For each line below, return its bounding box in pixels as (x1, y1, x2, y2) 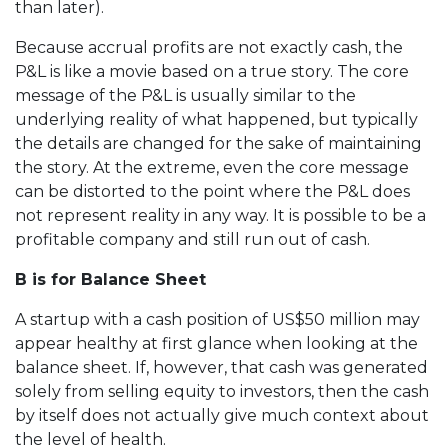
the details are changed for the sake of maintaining (15, 133, 422, 153)
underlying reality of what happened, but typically (15, 109, 418, 129)
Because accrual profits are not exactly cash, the (15, 37, 403, 57)
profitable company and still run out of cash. (15, 229, 370, 249)
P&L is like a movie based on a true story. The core (15, 61, 409, 81)
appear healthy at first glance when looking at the (15, 333, 418, 353)
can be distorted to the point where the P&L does (15, 181, 410, 201)
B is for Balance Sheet (15, 269, 206, 289)
